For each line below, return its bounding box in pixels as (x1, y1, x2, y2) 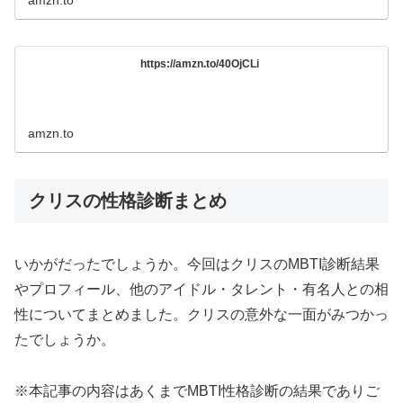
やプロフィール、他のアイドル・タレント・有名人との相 (14, 282, 389, 298)
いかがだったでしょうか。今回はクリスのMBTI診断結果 (14, 256, 380, 273)
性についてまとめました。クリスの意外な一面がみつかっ (14, 307, 389, 323)
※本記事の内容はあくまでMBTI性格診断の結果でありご (14, 382, 380, 399)
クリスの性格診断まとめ (29, 190, 227, 210)
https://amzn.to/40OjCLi (140, 58, 260, 71)
